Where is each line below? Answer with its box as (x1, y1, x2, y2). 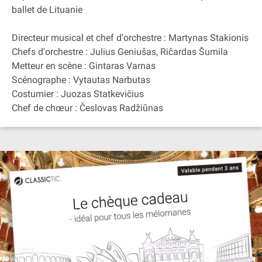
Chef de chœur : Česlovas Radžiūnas (12, 102, 163, 113)
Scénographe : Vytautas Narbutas (12, 74, 150, 85)
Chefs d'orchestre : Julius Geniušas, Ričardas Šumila (12, 46, 228, 57)
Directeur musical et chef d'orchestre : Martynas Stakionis (12, 32, 249, 43)
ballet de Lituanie (12, 4, 82, 15)
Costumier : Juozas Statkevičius (12, 88, 144, 99)
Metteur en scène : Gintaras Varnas (12, 60, 156, 71)
